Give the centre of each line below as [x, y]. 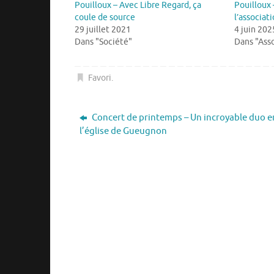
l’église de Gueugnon [123, 131]
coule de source [105, 17]
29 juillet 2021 [103, 29]
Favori [100, 78]
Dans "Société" [103, 42]
